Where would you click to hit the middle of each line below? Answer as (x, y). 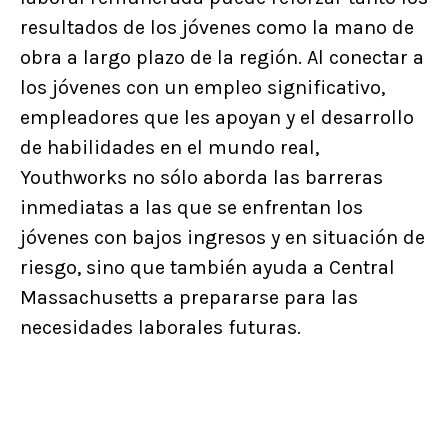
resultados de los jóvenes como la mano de (217, 27)
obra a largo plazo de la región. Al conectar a (222, 57)
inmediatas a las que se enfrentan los (191, 207)
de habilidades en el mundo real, (169, 147)
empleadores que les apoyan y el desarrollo (217, 117)
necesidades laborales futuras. (160, 327)
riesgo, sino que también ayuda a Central (207, 267)
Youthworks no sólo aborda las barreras (201, 177)
